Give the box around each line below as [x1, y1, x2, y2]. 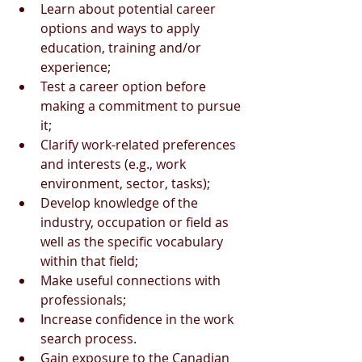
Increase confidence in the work [40, 310, 237, 328]
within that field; [40, 252, 138, 270]
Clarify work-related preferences [40, 136, 239, 154]
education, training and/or [40, 39, 204, 57]
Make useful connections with [40, 271, 224, 289]
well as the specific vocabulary [40, 233, 226, 250]
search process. [40, 330, 137, 347]
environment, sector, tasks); [40, 175, 210, 192]
